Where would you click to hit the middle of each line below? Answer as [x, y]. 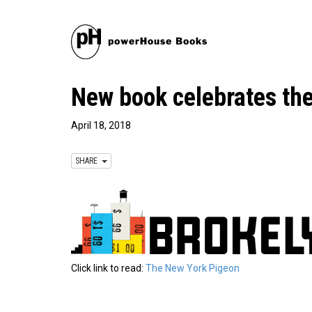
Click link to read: [108, 268]
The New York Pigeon [193, 268]
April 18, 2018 [101, 125]
